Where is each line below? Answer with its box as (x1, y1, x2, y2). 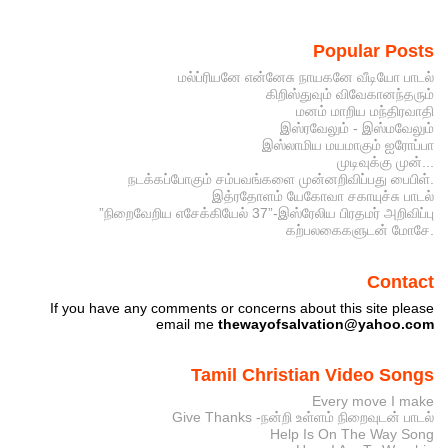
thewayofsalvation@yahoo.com (217, 315, 434, 332)
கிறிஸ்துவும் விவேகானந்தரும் (265, 85, 434, 102)
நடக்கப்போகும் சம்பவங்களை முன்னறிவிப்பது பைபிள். (127, 170, 434, 187)
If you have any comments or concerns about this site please (49, 299, 434, 316)
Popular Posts (312, 40, 434, 61)
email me (155, 315, 218, 332)
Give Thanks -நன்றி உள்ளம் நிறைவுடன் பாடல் (171, 409, 434, 426)
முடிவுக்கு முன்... (336, 153, 434, 170)
